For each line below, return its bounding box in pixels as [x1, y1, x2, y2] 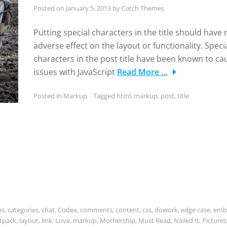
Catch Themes [121, 4, 164, 13]
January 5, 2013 [65, 4, 111, 13]
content [116, 205, 139, 214]
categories [8, 205, 39, 214]
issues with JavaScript [33, 66, 117, 78]
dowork [155, 205, 178, 214]
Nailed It [174, 215, 199, 225]
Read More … [117, 66, 168, 78]
